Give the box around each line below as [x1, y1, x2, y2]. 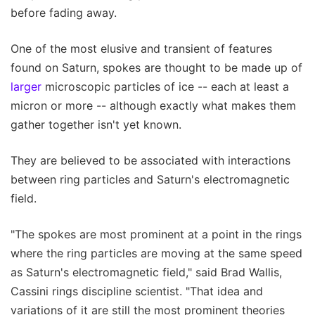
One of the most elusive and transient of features [11, 41, 272, 56]
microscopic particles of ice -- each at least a [41, 79, 289, 94]
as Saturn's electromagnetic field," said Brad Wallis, [11, 264, 282, 279]
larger [11, 79, 41, 94]
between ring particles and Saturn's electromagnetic [11, 172, 290, 186]
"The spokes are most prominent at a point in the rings [11, 226, 302, 241]
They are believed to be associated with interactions [11, 153, 290, 167]
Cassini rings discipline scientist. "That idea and [11, 283, 263, 298]
